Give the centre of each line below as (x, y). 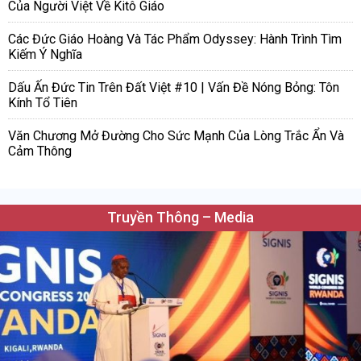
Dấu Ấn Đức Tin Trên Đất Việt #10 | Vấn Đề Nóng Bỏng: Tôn (174, 88)
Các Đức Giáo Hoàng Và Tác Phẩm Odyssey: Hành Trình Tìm (175, 39)
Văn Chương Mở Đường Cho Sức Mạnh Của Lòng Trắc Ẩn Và (176, 136)
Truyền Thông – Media (180, 218)
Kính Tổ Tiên (43, 103)
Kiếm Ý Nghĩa (45, 55)
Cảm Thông (40, 151)
